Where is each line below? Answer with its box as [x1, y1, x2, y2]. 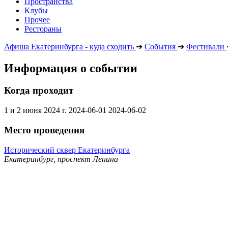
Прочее [24, 15, 50, 24]
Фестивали [186, 42, 224, 51]
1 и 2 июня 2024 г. [4, 106, 69, 115]
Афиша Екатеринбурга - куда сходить [4, 42, 134, 51]
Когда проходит [4, 85, 73, 96]
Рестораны [24, 24, 62, 33]
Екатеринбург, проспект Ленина [4, 154, 118, 163]
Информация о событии [4, 61, 137, 75]
